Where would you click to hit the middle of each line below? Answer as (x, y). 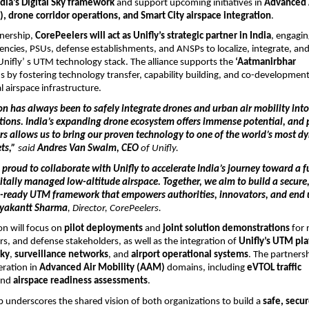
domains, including (207, 268)
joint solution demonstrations (228, 229)
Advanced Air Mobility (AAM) (103, 268)
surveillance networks (62, 255)
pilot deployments (105, 229)
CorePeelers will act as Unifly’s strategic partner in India (153, 37)
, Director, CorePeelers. (115, 208)
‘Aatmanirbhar (266, 63)
